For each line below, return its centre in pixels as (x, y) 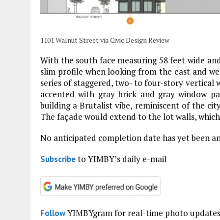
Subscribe (58, 159)
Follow (53, 213)
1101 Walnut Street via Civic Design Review (105, 40)
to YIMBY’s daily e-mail (121, 159)
